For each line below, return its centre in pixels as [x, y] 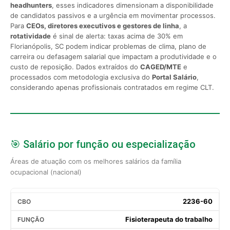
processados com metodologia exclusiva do [81, 77]
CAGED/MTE [161, 66]
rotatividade [31, 36]
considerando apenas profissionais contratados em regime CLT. [112, 87]
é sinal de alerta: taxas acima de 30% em [117, 36]
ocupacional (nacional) [46, 172]
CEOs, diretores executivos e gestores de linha [103, 25]
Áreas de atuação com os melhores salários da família [96, 161]
